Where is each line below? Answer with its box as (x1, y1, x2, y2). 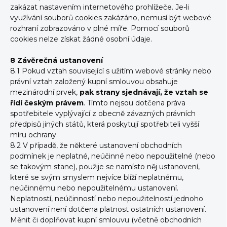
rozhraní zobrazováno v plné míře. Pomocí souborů (10, 24, 190, 33)
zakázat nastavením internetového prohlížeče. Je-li (10, 3, 189, 12)
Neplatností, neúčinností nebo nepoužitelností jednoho (10, 194, 203, 203)
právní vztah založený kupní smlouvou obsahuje (10, 77, 178, 86)
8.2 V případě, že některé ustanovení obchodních (10, 141, 182, 150)
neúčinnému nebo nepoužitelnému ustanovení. (10, 183, 178, 193)
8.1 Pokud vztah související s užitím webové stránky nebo (10, 66, 211, 75)
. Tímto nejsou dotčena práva (84, 98, 185, 107)
